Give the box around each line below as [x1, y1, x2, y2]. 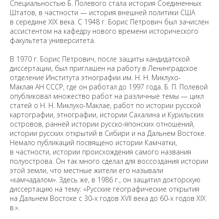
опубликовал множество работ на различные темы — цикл [10, 91, 204, 101]
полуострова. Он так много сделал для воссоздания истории [10, 156, 208, 166]
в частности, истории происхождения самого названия [10, 147, 191, 156]
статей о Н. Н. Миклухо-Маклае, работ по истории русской [10, 101, 201, 110]
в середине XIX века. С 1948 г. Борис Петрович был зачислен [10, 17, 209, 26]
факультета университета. [10, 36, 95, 45]
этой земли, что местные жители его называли [10, 166, 163, 175]
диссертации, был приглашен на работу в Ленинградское [10, 64, 197, 73]
